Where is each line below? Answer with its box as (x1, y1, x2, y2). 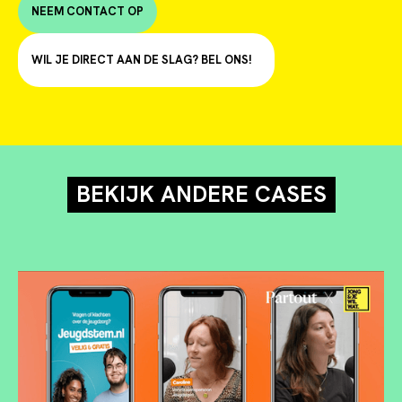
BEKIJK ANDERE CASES (75, 179, 327, 210)
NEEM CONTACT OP (31, 4, 144, 20)
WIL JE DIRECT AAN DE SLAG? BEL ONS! (31, 52, 252, 68)
